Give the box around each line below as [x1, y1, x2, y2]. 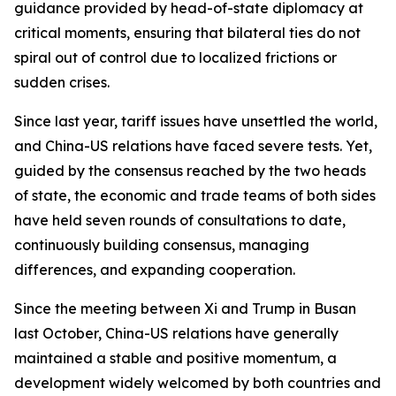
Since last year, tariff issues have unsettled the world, [14, 112, 377, 130]
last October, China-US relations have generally [14, 324, 339, 342]
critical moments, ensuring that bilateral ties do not [14, 24, 361, 42]
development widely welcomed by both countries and [14, 374, 381, 392]
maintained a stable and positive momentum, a [14, 349, 337, 367]
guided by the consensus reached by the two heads [14, 162, 366, 179]
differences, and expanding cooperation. [14, 261, 295, 278]
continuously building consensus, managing [14, 236, 309, 254]
